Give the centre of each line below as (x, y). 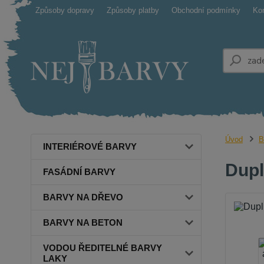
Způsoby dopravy (65, 10)
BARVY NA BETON (83, 223)
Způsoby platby (133, 10)
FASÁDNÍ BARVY (79, 172)
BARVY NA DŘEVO (83, 197)
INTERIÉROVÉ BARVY (90, 147)
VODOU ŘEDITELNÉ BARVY (103, 248)
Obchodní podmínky (206, 10)
